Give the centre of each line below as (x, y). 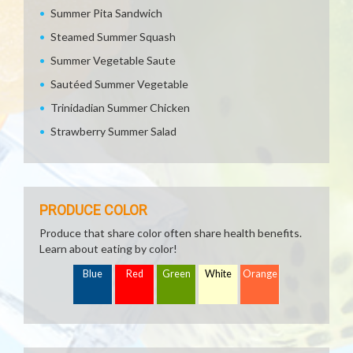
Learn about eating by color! (108, 249)
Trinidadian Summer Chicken (120, 108)
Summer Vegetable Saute (113, 60)
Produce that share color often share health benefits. (171, 233)
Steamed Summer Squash (113, 37)
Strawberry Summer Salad (113, 131)
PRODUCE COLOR (93, 210)
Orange (260, 274)
